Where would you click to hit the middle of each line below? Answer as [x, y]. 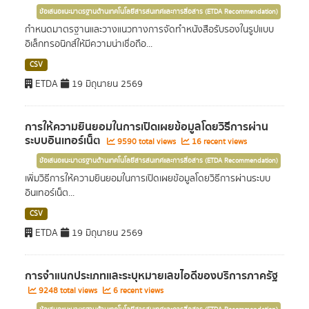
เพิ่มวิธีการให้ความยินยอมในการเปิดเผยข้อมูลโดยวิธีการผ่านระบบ [148, 179]
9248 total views [68, 291]
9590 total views [147, 142]
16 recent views [218, 142]
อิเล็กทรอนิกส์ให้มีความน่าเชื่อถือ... [89, 44]
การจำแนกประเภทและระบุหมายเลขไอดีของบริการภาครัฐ [151, 276]
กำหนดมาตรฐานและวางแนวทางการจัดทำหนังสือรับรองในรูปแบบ [149, 30]
